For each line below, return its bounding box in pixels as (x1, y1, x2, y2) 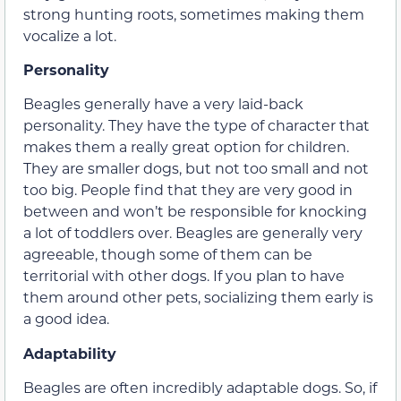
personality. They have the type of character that (23, 115, 370, 135)
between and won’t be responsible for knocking (23, 201, 367, 221)
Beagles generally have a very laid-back (23, 94, 303, 114)
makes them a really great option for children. (23, 137, 349, 157)
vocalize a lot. (23, 25, 116, 45)
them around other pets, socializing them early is (23, 287, 373, 307)
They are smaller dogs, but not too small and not (23, 158, 369, 178)
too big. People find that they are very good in (23, 180, 353, 200)
